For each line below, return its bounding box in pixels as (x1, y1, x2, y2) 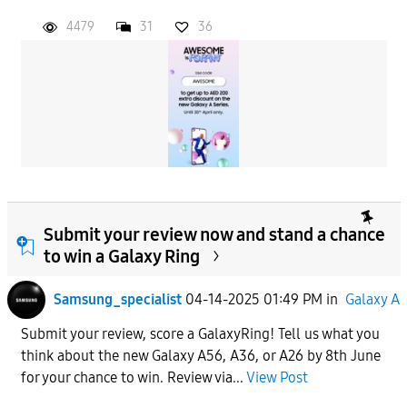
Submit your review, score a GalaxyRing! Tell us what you (20, 324, 380, 342)
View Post (245, 368, 308, 386)
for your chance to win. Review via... (20, 368, 246, 386)
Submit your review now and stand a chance (43, 223, 385, 245)
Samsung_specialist (53, 290, 182, 308)
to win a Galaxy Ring (43, 244, 200, 267)
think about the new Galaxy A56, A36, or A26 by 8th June (20, 346, 381, 364)
